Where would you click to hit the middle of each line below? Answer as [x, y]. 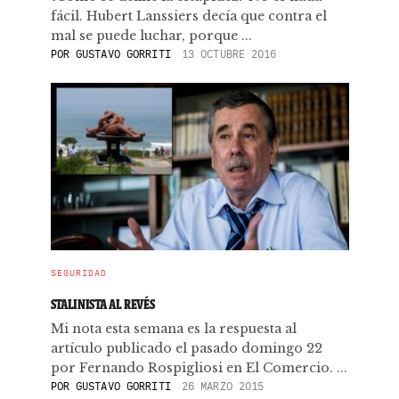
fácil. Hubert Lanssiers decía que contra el [188, 16]
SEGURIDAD [78, 273]
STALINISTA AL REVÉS [102, 304]
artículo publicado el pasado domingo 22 [186, 348]
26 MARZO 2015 [223, 386]
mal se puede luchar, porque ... [151, 36]
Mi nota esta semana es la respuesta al [173, 329]
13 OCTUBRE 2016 [229, 54]
